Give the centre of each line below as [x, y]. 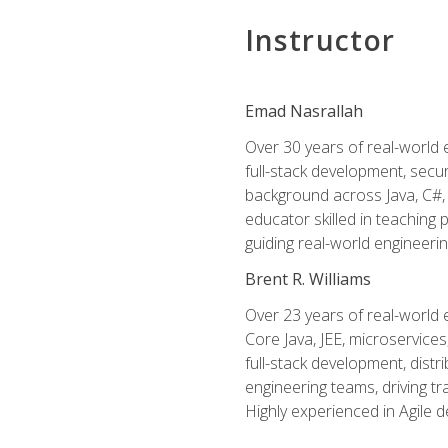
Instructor [320, 40]
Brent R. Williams [307, 279]
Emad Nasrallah [303, 111]
